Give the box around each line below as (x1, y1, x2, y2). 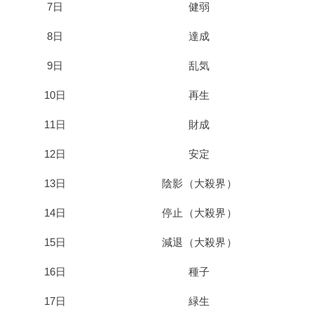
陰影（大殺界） (161, 177, 238, 189)
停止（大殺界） (161, 207, 238, 219)
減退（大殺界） (161, 236, 238, 248)
